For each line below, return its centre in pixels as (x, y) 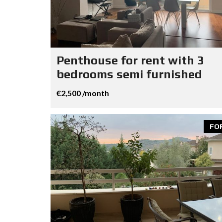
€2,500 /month (83, 93)
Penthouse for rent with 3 (130, 60)
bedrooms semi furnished (129, 74)
